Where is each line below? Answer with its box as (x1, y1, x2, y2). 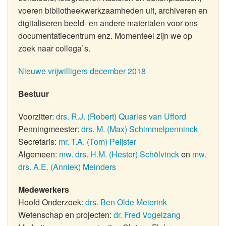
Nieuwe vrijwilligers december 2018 (18, 65, 146, 77)
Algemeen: (18, 148, 59, 160)
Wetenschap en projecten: (18, 209, 114, 220)
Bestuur (18, 88, 49, 99)
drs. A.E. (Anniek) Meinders (18, 161, 116, 173)
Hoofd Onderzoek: (18, 196, 85, 208)
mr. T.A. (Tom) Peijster (59, 136, 136, 147)
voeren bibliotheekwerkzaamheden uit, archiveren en (18, 5, 207, 16)
